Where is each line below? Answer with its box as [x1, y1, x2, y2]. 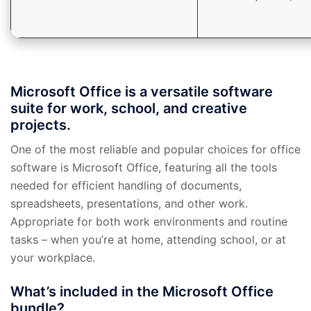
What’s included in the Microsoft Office [10, 283, 274, 300]
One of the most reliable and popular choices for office [10, 142, 301, 156]
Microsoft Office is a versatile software [10, 83, 273, 100]
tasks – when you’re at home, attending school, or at [10, 232, 286, 246]
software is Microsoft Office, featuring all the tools [10, 160, 277, 174]
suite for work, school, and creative [10, 99, 247, 117]
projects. [10, 116, 71, 133]
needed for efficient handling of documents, [10, 178, 242, 192]
